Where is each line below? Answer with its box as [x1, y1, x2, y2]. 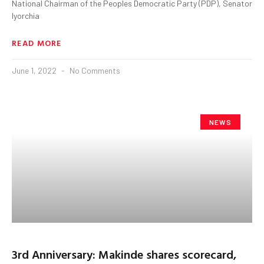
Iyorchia [12, 10, 39, 21]
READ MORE [12, 36, 62, 49]
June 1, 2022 [12, 65, 58, 75]
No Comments [68, 65, 120, 75]
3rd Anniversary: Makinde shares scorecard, [12, 245, 236, 263]
